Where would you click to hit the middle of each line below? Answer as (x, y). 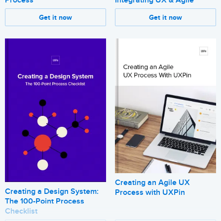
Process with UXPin (150, 193)
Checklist (21, 211)
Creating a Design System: (52, 191)
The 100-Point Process (45, 201)
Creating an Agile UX (152, 183)
